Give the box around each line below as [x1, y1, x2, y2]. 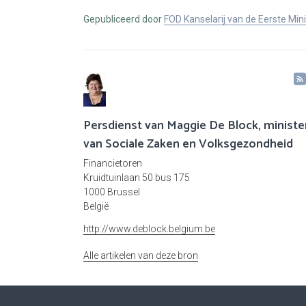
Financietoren [83, 158, 142, 169]
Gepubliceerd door [83, 14, 164, 25]
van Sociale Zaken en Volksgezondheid [83, 134, 293, 155]
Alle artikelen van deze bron [83, 250, 198, 262]
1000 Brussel [83, 186, 140, 198]
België [83, 201, 109, 212]
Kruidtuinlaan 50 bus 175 [83, 172, 190, 184]
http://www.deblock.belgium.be [83, 223, 215, 235]
